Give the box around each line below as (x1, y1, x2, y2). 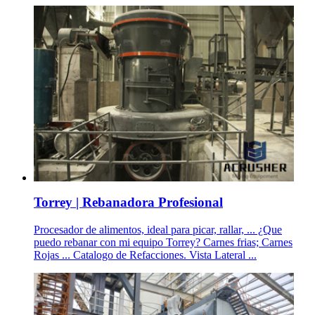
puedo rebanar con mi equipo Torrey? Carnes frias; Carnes (34, 236, 292, 248)
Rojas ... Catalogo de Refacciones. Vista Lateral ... (34, 248, 257, 261)
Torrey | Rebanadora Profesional (34, 195, 223, 210)
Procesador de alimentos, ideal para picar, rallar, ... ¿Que (34, 223, 282, 236)
